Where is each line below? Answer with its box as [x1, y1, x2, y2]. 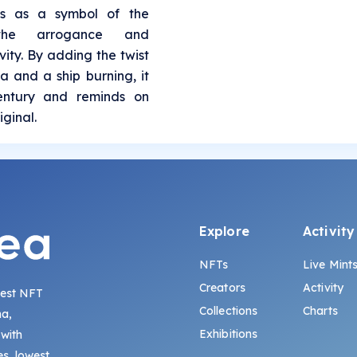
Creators [198, 280, 246, 295]
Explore [198, 222, 249, 239]
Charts [303, 303, 338, 318]
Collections [198, 303, 258, 318]
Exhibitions [198, 326, 258, 341]
